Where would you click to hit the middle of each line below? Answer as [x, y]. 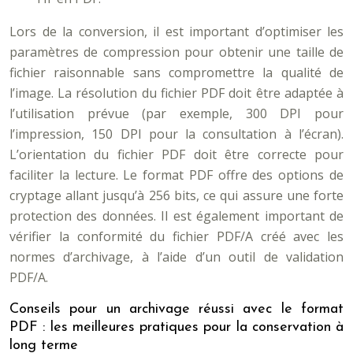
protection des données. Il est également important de [176, 216]
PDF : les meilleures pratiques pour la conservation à [176, 327]
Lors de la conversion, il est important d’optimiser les [176, 32]
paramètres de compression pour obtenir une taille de [176, 52]
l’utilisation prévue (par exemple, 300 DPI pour [176, 113]
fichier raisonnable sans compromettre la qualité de [176, 72]
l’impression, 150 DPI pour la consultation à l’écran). [176, 134]
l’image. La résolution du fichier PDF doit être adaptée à [176, 93]
